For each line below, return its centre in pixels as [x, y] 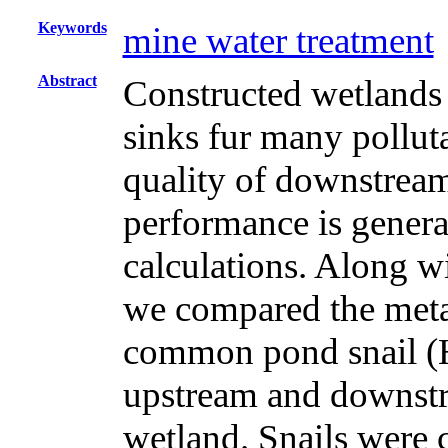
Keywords [72, 27]
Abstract [67, 80]
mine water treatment [278, 40]
